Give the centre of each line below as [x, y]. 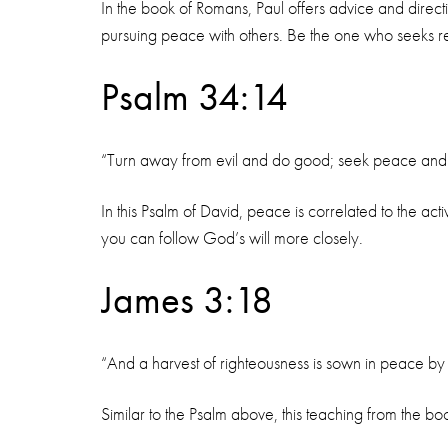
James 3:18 [186, 300]
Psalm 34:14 [194, 97]
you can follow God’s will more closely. [233, 237]
